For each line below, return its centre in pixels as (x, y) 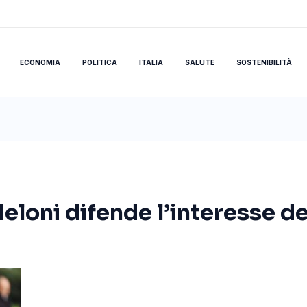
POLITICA (99, 62)
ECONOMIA (40, 62)
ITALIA (151, 62)
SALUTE (199, 62)
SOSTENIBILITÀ (264, 62)
